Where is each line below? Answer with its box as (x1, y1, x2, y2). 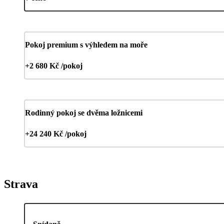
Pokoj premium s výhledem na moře (25, 40, 147, 49)
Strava (4, 177, 38, 191)
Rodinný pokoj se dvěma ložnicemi (25, 108, 142, 117)
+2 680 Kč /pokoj (25, 61, 82, 70)
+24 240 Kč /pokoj (25, 129, 86, 138)
